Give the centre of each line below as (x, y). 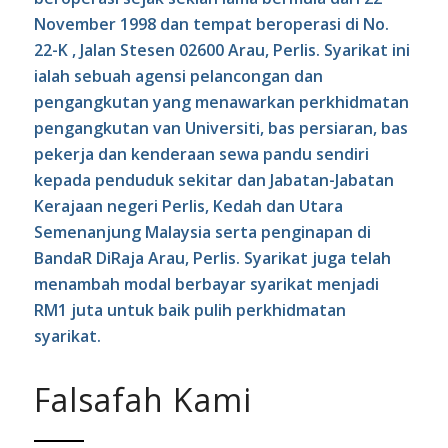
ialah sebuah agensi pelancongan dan (178, 75)
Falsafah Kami (142, 400)
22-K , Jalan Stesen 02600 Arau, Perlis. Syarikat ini (221, 49)
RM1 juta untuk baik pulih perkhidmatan (189, 309)
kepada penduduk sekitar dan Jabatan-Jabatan (213, 179)
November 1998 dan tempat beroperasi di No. (211, 23)
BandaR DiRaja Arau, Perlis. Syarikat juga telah (212, 257)
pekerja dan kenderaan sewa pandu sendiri (201, 153)
